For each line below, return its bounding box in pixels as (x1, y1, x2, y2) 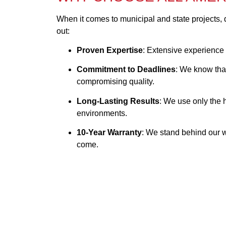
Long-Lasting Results (77, 96, 159, 105)
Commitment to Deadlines (77, 65, 176, 74)
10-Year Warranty (77, 128, 142, 137)
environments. (77, 108, 127, 118)
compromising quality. (77, 77, 154, 86)
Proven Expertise (77, 45, 143, 54)
